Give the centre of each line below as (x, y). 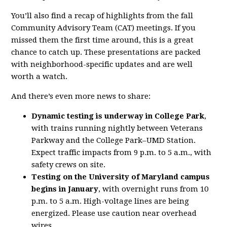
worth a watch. (40, 77)
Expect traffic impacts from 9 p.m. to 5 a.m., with (122, 153)
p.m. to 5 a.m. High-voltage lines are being (110, 201)
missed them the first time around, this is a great (103, 40)
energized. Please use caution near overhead (114, 214)
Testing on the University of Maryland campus (121, 177)
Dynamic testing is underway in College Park (118, 116)
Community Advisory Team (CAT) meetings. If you (104, 28)
